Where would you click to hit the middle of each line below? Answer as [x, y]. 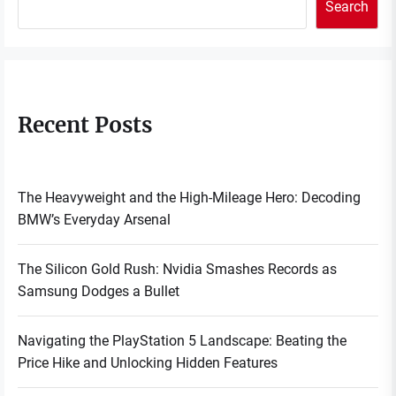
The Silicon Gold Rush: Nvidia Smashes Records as [177, 270]
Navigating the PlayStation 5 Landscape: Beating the [182, 341]
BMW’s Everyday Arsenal [94, 220]
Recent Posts [85, 126]
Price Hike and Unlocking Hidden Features [148, 363]
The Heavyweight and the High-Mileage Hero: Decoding [189, 198]
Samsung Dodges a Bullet [99, 292]
